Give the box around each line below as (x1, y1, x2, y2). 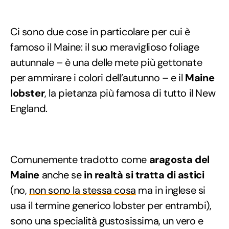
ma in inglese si (135, 183, 206, 197)
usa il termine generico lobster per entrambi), (10, 198, 212, 212)
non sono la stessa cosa (29, 183, 136, 197)
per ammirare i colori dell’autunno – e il (10, 71, 186, 84)
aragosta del (147, 152, 210, 166)
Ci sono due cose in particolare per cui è (10, 25, 190, 38)
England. (10, 101, 48, 115)
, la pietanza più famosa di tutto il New (44, 86, 216, 100)
